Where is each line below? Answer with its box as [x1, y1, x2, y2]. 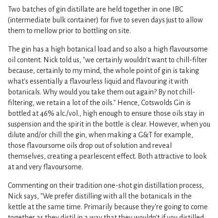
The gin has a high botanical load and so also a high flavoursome [8, 45, 208, 53]
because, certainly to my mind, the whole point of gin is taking [8, 66, 199, 74]
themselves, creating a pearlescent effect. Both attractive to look [8, 152, 207, 160]
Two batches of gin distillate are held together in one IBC [8, 5, 183, 13]
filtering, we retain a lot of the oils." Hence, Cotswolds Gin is [8, 98, 191, 107]
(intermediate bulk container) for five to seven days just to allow [8, 16, 203, 24]
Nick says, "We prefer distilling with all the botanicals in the [8, 192, 192, 200]
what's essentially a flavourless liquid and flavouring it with [8, 77, 188, 85]
